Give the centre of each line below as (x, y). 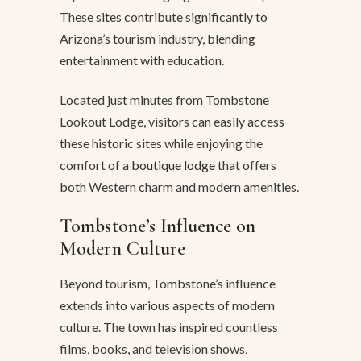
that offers (246, 165)
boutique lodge (173, 165)
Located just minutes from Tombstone (164, 100)
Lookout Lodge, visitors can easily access (172, 122)
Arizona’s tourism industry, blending (158, 39)
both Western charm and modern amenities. (179, 187)
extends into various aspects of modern (167, 305)
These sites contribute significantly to (164, 17)
